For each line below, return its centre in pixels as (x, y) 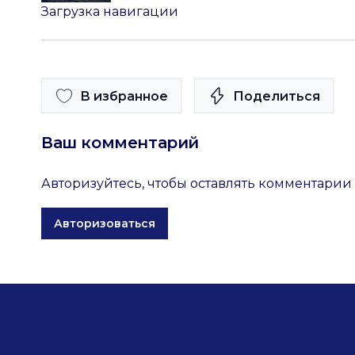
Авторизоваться (105, 223)
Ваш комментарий (120, 143)
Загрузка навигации (110, 11)
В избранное (124, 96)
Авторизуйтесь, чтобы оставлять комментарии (197, 183)
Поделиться (277, 96)
